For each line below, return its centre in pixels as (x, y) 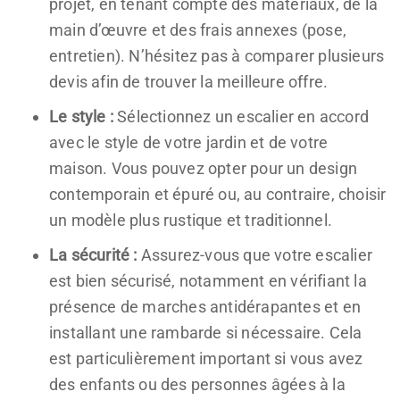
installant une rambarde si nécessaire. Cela (206, 332)
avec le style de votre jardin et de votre (189, 142)
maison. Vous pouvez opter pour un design (204, 168)
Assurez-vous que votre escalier (255, 254)
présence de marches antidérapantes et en (205, 306)
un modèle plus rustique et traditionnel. (191, 220)
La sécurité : (93, 254)
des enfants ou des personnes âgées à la (197, 384)
